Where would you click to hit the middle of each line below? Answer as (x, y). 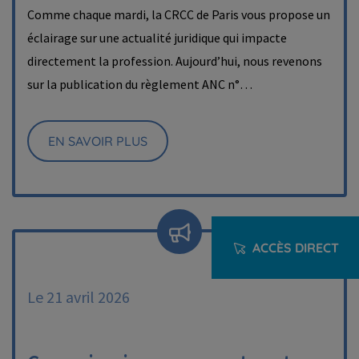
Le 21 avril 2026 (79, 297)
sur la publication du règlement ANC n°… (140, 84)
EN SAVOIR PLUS (98, 141)
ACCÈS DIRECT (296, 248)
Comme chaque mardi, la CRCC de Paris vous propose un (179, 14)
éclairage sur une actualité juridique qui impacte (157, 38)
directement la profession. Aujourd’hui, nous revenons (175, 61)
